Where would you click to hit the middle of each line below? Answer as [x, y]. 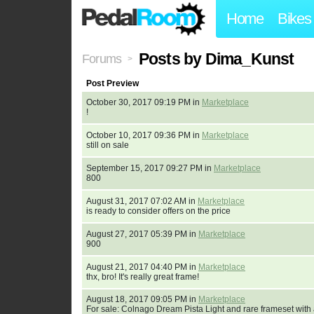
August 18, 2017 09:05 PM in [142, 300]
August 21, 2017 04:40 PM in [142, 267]
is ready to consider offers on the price [158, 211]
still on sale [108, 145]
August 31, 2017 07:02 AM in [142, 202]
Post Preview [112, 84]
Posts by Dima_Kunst [216, 59]
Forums [102, 59]
